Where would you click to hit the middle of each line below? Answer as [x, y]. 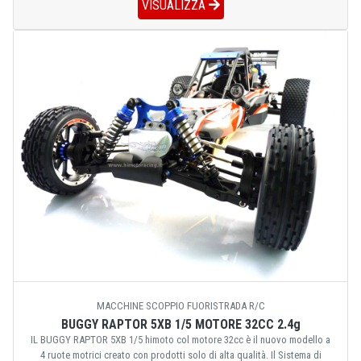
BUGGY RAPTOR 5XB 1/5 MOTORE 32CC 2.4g [180, 324]
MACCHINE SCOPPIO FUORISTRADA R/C [180, 305]
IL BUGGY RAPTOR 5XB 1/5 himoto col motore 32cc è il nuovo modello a [180, 339]
